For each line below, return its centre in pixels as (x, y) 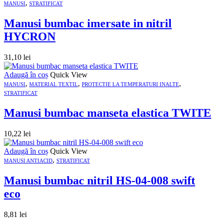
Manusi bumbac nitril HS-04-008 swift (100, 180)
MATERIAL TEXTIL (54, 84)
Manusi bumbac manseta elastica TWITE (108, 113)
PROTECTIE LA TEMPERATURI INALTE (130, 84)
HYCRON (30, 37)
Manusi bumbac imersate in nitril (88, 24)
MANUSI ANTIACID (28, 161)
